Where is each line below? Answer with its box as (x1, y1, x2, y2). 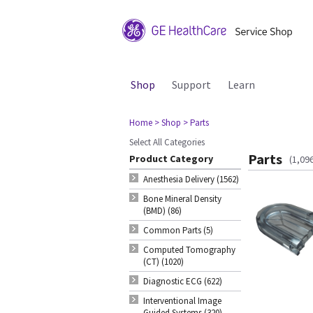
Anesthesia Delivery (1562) (143, 173, 239, 185)
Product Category (129, 152, 213, 165)
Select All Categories (129, 136, 205, 148)
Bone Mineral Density (143, 193, 221, 205)
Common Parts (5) (143, 224, 213, 236)
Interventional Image (143, 295, 221, 307)
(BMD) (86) (143, 205, 182, 217)
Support (172, 78, 211, 92)
